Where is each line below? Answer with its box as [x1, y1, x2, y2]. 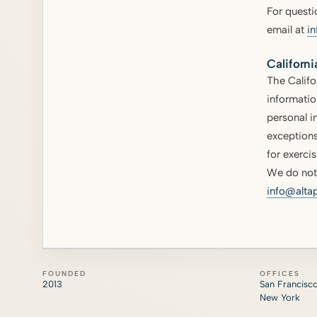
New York [259, 292, 300, 303]
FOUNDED [42, 268, 87, 278]
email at [266, 23, 307, 36]
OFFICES [259, 268, 300, 278]
